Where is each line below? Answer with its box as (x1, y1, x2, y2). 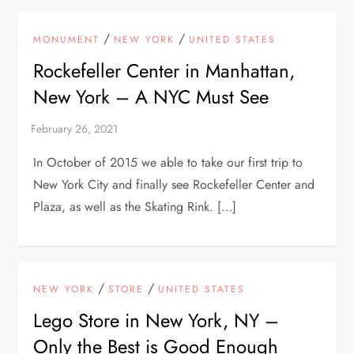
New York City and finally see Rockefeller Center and (33, 175, 315, 194)
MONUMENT (33, 32, 100, 47)
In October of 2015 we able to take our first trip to (33, 153, 303, 171)
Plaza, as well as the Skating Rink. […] (33, 197, 237, 216)
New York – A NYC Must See (33, 82, 269, 111)
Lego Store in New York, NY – (33, 306, 280, 334)
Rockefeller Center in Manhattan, (33, 56, 296, 85)
